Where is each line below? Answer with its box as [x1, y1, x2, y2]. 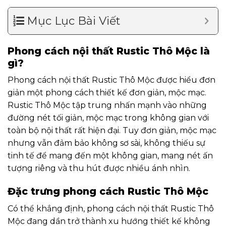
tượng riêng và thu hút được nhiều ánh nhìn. [8, 163, 190, 174]
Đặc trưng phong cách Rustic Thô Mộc [8, 185, 208, 198]
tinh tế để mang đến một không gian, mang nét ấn [8, 151, 213, 161]
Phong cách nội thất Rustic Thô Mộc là [8, 44, 210, 57]
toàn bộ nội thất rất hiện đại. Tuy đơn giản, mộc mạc [8, 126, 216, 136]
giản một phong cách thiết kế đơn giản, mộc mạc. [8, 88, 206, 98]
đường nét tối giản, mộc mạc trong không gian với [8, 113, 209, 123]
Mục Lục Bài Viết [27, 14, 121, 28]
